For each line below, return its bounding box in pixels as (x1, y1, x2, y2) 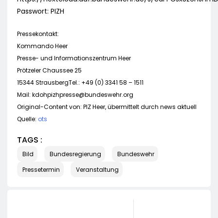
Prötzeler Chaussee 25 (17, 66, 82, 75)
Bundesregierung (50, 149, 101, 158)
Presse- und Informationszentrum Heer (17, 54, 131, 63)
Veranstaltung (76, 165, 119, 174)
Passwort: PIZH (17, 6, 64, 17)
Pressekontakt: (17, 30, 59, 38)
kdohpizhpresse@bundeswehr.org (32, 91, 133, 99)
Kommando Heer (17, 42, 68, 51)
